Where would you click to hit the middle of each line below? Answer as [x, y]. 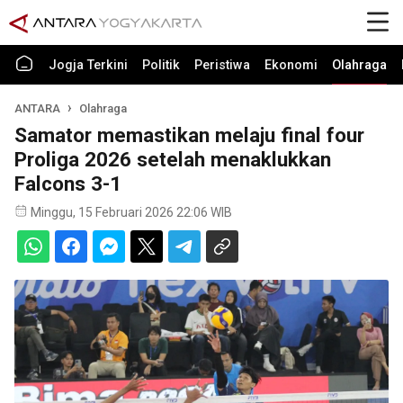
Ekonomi [291, 65]
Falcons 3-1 [68, 184]
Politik [161, 65]
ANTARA [37, 108]
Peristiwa [222, 65]
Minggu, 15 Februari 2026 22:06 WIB [131, 212]
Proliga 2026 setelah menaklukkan [173, 159]
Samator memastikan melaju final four [189, 135]
